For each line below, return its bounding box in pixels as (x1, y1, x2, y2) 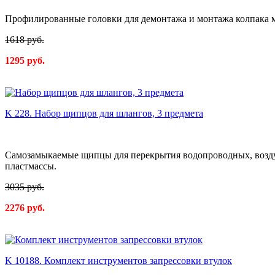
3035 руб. (5, 182, 44, 193)
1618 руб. (5, 34, 44, 45)
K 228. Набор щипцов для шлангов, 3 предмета (5, 108, 203, 119)
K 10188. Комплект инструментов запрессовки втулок (5, 255, 232, 266)
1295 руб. (5, 55, 45, 66)
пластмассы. (5, 161, 56, 172)
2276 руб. (5, 203, 45, 214)
